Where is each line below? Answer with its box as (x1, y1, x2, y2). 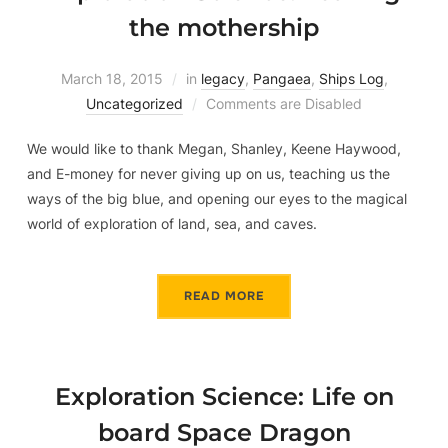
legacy (200, 70, 245, 88)
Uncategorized (86, 95, 183, 113)
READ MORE (184, 288, 264, 305)
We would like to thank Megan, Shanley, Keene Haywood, (26, 140, 401, 158)
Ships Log (318, 70, 384, 88)
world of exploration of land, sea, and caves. (26, 215, 317, 233)
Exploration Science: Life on (54, 382, 394, 412)
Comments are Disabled (206, 95, 362, 113)
